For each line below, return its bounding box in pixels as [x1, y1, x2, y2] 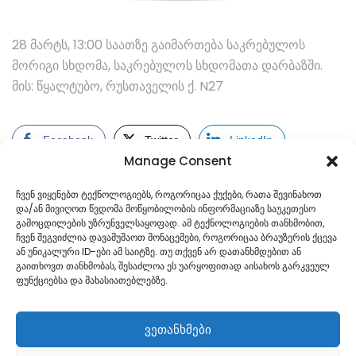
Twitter [145, 133, 178, 146]
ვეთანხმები [145, 320, 211, 338]
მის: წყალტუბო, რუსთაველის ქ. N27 [12, 76, 223, 95]
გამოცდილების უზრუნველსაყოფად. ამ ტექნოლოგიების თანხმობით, [16, 216, 324, 230]
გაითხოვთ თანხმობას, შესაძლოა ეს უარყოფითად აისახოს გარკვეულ [16, 259, 330, 273]
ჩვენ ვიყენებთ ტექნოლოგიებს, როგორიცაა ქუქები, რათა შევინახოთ [16, 188, 322, 201]
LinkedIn [230, 133, 273, 146]
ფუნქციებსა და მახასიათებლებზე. [16, 273, 168, 287]
